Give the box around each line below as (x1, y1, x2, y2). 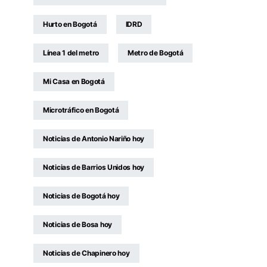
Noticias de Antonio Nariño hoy (43, 134, 144, 143)
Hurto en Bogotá (43, 20, 97, 29)
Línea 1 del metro (43, 48, 99, 57)
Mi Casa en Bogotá (43, 77, 105, 86)
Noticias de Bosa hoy (43, 220, 112, 229)
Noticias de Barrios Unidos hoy (43, 163, 144, 172)
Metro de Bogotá (127, 48, 184, 57)
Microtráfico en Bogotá (43, 105, 119, 114)
